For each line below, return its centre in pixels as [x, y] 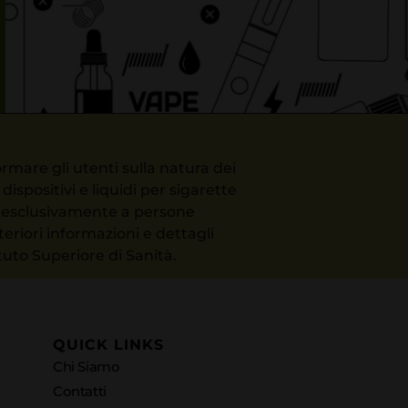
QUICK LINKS [109, 345]
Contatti [80, 391]
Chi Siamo [87, 367]
